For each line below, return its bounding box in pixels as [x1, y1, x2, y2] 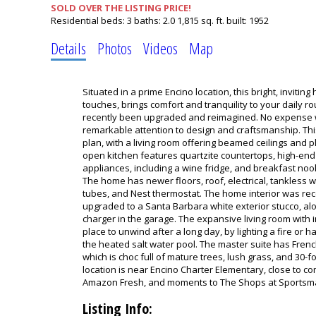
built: [226, 14, 249, 27]
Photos [97, 37, 132, 59]
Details [51, 37, 86, 59]
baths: [134, 14, 163, 27]
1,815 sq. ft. [177, 14, 224, 27]
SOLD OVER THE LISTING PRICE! [51, 1, 191, 14]
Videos [143, 37, 178, 59]
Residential [51, 14, 99, 27]
